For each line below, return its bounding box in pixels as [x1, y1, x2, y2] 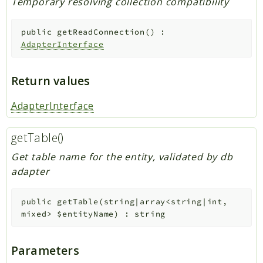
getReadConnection [57, 26, 145, 37]
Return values [11, 73, 90, 89]
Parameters [11, 242, 79, 259]
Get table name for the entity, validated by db [11, 150, 233, 164]
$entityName [57, 208, 114, 219]
